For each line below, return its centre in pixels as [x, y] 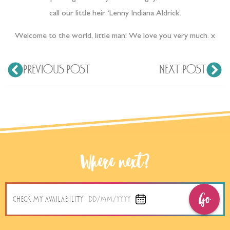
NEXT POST [183, 69]
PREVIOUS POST [57, 69]
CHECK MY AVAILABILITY [48, 199]
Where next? [115, 163]
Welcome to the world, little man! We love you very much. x [115, 37]
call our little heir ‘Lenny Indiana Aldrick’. [115, 14]
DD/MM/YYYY [110, 199]
